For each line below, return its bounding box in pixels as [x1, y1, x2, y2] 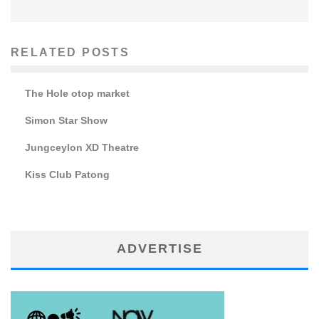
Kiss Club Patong [25, 168, 110, 180]
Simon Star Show [25, 114, 108, 126]
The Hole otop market [25, 87, 130, 99]
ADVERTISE [116, 241, 203, 256]
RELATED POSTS [11, 46, 130, 58]
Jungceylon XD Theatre [25, 141, 139, 153]
